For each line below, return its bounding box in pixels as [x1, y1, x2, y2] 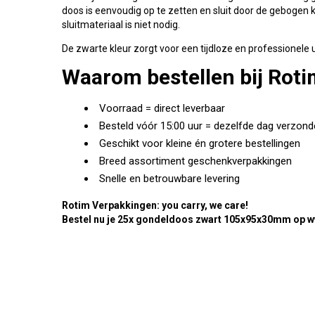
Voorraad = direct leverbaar [99, 102, 225, 115]
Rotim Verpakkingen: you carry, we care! [62, 200, 248, 212]
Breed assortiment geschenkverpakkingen [99, 155, 292, 168]
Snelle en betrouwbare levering [99, 172, 240, 186]
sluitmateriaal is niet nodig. [62, 19, 180, 31]
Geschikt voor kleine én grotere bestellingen [99, 137, 300, 150]
